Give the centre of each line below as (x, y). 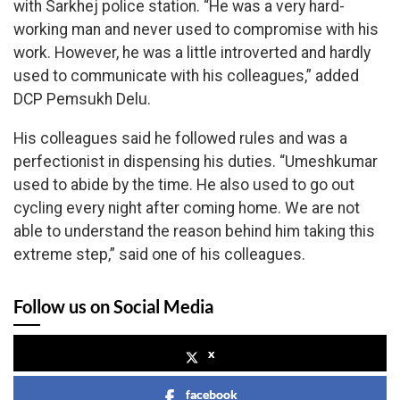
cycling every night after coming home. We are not (187, 208)
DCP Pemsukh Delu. (82, 100)
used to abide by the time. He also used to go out (184, 185)
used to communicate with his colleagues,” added (186, 76)
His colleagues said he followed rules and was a (180, 139)
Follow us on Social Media (113, 307)
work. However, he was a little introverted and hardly (192, 53)
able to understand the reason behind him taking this (194, 232)
